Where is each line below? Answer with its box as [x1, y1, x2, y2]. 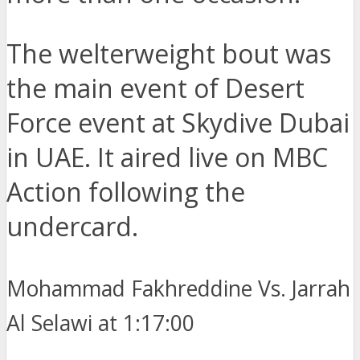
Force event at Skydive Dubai [6, 105, 350, 141]
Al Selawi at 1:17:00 [6, 309, 194, 338]
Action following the [6, 174, 245, 210]
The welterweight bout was [6, 36, 331, 72]
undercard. [6, 209, 138, 244]
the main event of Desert [6, 71, 305, 106]
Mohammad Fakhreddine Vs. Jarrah [6, 274, 350, 304]
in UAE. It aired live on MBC [6, 140, 328, 175]
